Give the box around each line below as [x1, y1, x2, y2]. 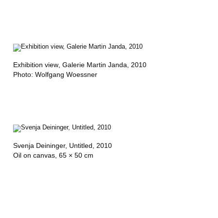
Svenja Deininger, [13, 141, 69, 149]
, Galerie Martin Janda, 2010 [58, 60, 146, 69]
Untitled [69, 141, 92, 149]
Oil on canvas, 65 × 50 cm [13, 151, 93, 159]
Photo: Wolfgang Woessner [13, 70, 97, 78]
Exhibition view [13, 60, 58, 69]
